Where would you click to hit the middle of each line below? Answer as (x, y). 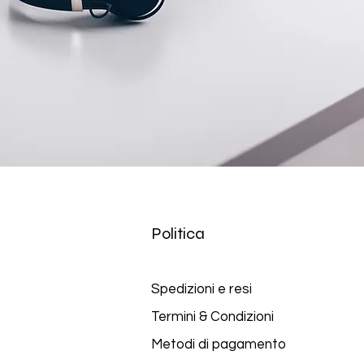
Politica (178, 234)
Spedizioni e (188, 289)
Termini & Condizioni (212, 317)
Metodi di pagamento (220, 344)
